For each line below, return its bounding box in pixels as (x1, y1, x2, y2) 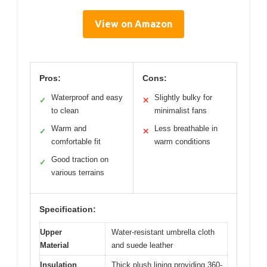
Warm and (51, 124, 86, 133)
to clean (51, 106, 79, 116)
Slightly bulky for (154, 93, 212, 103)
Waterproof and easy (51, 93, 123, 103)
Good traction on (51, 155, 108, 164)
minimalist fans (154, 106, 207, 116)
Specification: (39, 204, 96, 215)
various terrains (51, 168, 104, 178)
